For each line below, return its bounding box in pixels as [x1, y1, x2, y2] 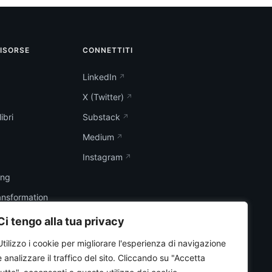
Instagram [83, 152, 123, 163]
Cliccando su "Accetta [118, 253, 205, 263]
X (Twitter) [83, 92, 124, 103]
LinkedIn [83, 72, 117, 83]
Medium [83, 132, 114, 143]
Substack [83, 112, 120, 123]
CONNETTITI [83, 46, 133, 55]
